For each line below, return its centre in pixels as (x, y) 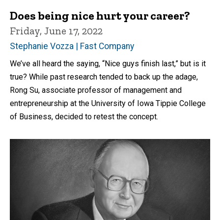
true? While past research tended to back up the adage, (104, 77)
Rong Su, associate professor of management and (96, 90)
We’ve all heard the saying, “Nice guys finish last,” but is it (108, 63)
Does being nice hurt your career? (100, 15)
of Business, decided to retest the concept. (84, 116)
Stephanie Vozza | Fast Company (72, 46)
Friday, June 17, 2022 (56, 30)
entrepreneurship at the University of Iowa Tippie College (108, 103)
